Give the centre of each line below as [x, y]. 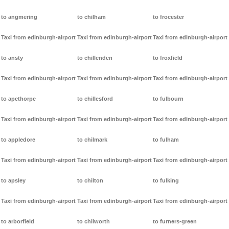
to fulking [166, 181]
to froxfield [168, 58]
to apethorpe [18, 99]
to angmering [19, 17]
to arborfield [18, 222]
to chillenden [95, 58]
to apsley [13, 181]
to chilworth [93, 222]
